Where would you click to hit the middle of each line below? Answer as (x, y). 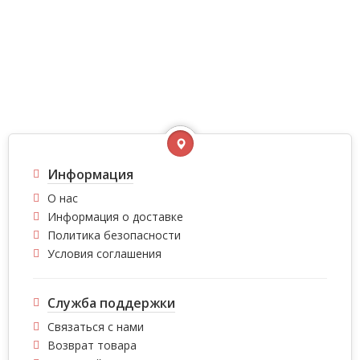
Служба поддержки (111, 303)
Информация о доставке (115, 217)
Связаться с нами (96, 327)
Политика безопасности (114, 235)
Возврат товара (92, 345)
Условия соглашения (104, 254)
